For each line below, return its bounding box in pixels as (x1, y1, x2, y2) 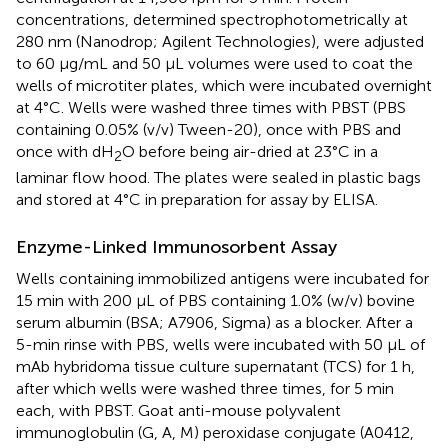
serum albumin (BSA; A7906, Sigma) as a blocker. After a (16, 313, 413, 333)
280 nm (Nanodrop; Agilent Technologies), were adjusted (16, 32, 424, 52)
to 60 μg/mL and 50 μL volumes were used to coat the (16, 54, 413, 74)
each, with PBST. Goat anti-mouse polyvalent (16, 401, 341, 421)
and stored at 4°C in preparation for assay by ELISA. (16, 190, 378, 210)
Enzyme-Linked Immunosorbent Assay (16, 236, 337, 259)
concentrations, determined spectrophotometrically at (16, 10, 408, 30)
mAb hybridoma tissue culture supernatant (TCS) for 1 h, (16, 357, 415, 377)
